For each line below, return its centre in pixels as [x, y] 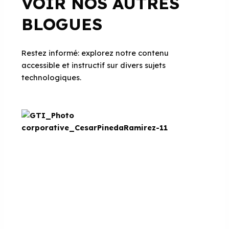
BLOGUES [62, 24]
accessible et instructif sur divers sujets [94, 65]
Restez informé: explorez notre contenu [95, 53]
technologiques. [52, 77]
